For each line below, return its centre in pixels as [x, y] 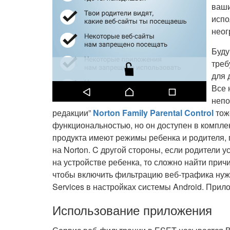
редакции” [73, 113]
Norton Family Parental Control [153, 113]
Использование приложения [132, 210]
